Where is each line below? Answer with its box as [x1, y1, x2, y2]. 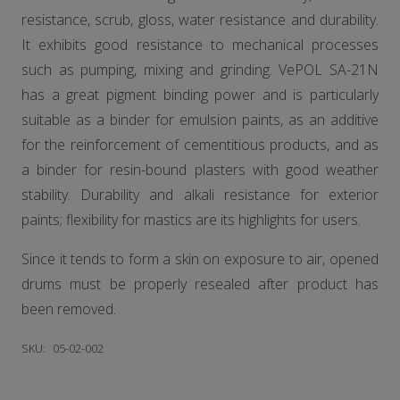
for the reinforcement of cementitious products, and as [21, 135, 379, 154]
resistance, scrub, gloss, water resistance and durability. [21, 10, 379, 29]
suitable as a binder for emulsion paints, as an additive [21, 110, 379, 129]
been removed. [21, 299, 116, 319]
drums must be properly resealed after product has [21, 274, 379, 294]
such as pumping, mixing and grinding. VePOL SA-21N [21, 60, 379, 79]
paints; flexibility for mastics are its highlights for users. [21, 210, 361, 229]
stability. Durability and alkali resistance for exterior [21, 185, 379, 204]
